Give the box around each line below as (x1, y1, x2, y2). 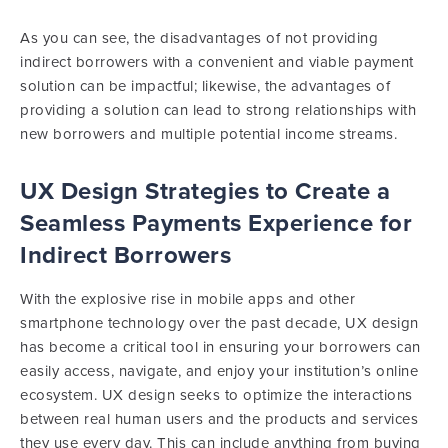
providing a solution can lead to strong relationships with (20, 101, 416, 120)
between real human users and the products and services (20, 410, 418, 429)
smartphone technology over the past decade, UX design (20, 314, 419, 333)
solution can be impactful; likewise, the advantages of (20, 77, 390, 96)
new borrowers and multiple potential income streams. (20, 125, 397, 144)
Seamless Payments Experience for (20, 209, 412, 239)
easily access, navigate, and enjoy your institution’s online (20, 362, 418, 381)
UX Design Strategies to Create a (20, 177, 390, 207)
